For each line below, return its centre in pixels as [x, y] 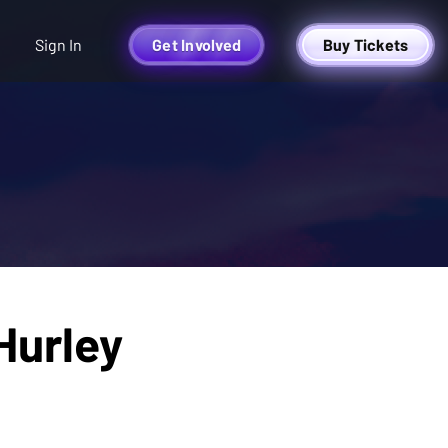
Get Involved [196, 44]
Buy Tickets [365, 44]
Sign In [58, 44]
